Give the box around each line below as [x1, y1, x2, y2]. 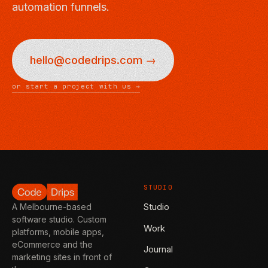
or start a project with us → [12, 82, 141, 91]
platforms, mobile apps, [12, 227, 104, 237]
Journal [144, 243, 173, 255]
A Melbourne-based [12, 202, 92, 212]
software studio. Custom [12, 214, 106, 225]
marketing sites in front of [12, 252, 112, 263]
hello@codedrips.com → [30, 54, 156, 67]
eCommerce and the [12, 239, 93, 250]
